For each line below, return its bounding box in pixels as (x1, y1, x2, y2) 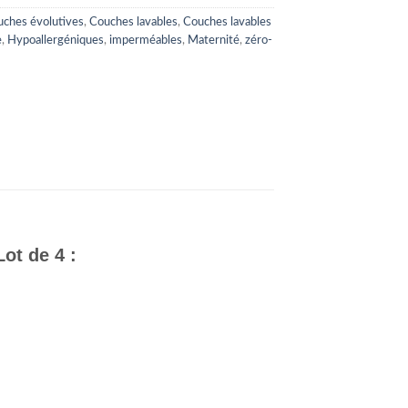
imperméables (109, 35, 182, 46)
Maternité (188, 35, 240, 46)
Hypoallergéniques (7, 35, 104, 46)
